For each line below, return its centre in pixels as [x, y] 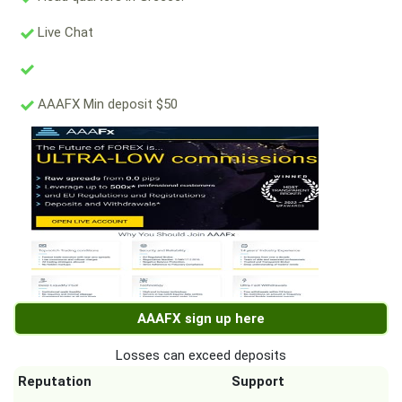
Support [258, 382]
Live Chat [64, 33]
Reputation [55, 382]
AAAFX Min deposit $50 [106, 105]
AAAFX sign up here [201, 319]
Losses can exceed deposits [201, 356]
